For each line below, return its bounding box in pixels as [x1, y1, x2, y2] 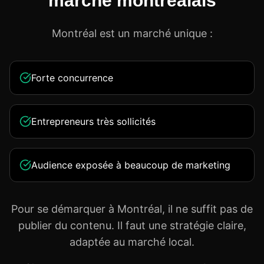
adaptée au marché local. [70, 236, 194, 248]
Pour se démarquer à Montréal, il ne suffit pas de [11, 203, 253, 215]
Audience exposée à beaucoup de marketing [31, 159, 230, 171]
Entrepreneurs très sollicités [31, 115, 156, 127]
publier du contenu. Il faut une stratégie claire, [18, 219, 246, 232]
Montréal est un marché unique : [51, 27, 213, 39]
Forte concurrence [31, 72, 113, 84]
